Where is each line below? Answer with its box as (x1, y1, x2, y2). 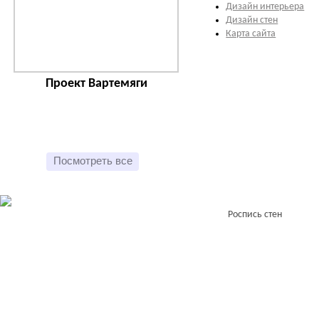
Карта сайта (226, 28, 276, 39)
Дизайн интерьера (226, 1, 305, 12)
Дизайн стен (226, 15, 278, 26)
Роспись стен (228, 209, 282, 220)
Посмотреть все (53, 155, 132, 167)
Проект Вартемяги (45, 77, 147, 90)
